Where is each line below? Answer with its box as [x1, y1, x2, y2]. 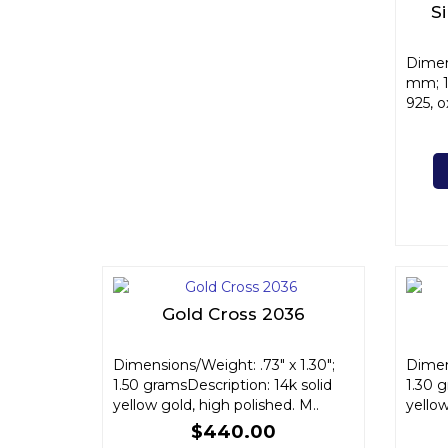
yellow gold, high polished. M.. [113, 396, 319, 414]
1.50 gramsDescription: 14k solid [113, 376, 332, 394]
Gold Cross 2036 [161, 304, 305, 324]
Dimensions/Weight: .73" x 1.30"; [113, 356, 335, 374]
